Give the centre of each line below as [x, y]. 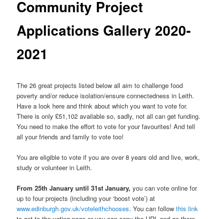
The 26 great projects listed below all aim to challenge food [100, 85]
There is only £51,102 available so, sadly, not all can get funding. [109, 116]
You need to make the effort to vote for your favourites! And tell [106, 126]
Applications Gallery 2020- [104, 30]
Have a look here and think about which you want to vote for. [102, 106]
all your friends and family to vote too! [70, 136]
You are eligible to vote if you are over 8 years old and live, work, [109, 157]
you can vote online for [165, 188]
